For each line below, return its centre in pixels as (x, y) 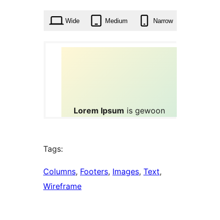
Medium (116, 21)
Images (126, 172)
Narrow (163, 21)
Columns (59, 172)
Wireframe (62, 186)
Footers (94, 172)
